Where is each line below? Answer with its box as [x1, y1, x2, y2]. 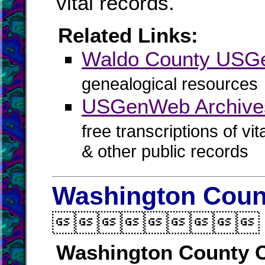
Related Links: [58, 24, 198, 47]
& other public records [82, 142, 248, 165]
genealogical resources [82, 75, 258, 93]
